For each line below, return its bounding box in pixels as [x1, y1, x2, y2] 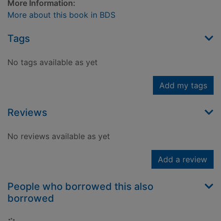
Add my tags [159, 80, 207, 91]
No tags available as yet [7, 57, 98, 68]
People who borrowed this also [7, 181, 153, 193]
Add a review [158, 154, 207, 165]
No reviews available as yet [7, 131, 110, 142]
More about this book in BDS [7, 10, 115, 20]
